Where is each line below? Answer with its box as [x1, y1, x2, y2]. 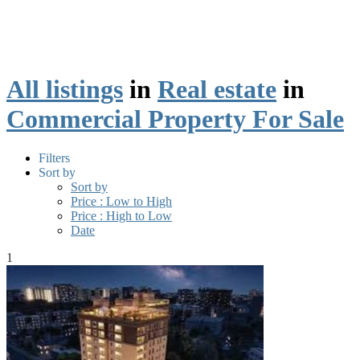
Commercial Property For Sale [6, 104, 344, 133]
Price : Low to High [71, 194, 172, 208]
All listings [6, 74, 123, 104]
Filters [39, 150, 70, 165]
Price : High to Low [71, 208, 172, 223]
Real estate [157, 74, 276, 104]
